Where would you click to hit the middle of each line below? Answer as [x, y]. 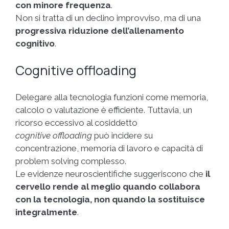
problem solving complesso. [71, 161]
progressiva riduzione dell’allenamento [100, 30]
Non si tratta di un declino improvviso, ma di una [108, 18]
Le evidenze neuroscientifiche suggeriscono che [110, 174]
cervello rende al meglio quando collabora [108, 186]
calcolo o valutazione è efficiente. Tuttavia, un [104, 110]
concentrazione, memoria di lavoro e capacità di [109, 148]
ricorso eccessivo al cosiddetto [76, 122]
